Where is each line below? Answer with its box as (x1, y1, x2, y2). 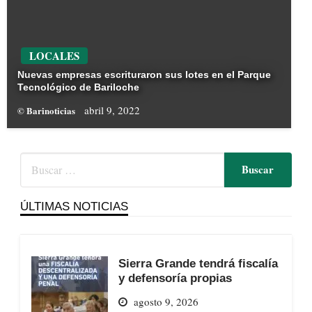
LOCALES (29, 48, 79, 64)
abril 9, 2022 (84, 102, 140, 117)
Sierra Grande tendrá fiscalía (118, 256, 278, 270)
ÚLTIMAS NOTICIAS (19, 199, 128, 212)
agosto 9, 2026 (133, 295, 198, 309)
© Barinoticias (17, 103, 77, 117)
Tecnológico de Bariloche (17, 81, 139, 93)
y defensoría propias (118, 271, 232, 284)
